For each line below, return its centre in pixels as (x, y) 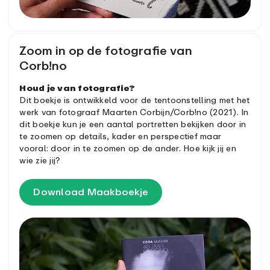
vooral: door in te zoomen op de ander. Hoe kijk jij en (128, 148)
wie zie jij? (40, 160)
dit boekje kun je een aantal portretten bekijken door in (133, 124)
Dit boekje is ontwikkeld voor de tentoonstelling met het (135, 99)
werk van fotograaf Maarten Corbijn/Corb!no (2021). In (134, 111)
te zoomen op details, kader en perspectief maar (121, 136)
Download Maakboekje (91, 191)
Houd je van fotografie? (77, 87)
